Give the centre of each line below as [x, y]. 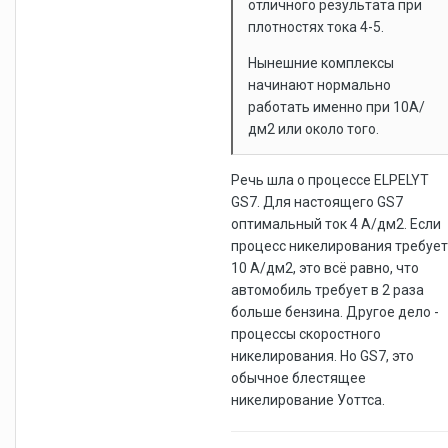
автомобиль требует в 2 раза [327, 289]
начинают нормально [319, 84]
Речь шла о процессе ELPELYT [330, 179]
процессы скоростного [306, 333]
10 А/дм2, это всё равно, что [325, 267]
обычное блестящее [298, 377]
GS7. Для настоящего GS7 [317, 201]
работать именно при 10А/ [336, 106]
